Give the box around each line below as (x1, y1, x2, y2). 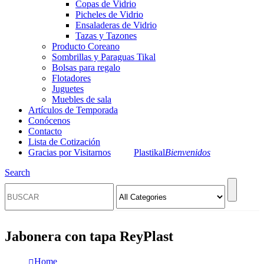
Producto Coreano (52, 41, 120, 51)
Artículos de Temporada (28, 104, 118, 115)
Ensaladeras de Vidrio (75, 19, 157, 30)
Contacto (28, 126, 62, 136)
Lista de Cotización (28, 136, 100, 147)
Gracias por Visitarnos (28, 147, 111, 157)
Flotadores (52, 72, 91, 83)
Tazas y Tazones (75, 30, 137, 41)
